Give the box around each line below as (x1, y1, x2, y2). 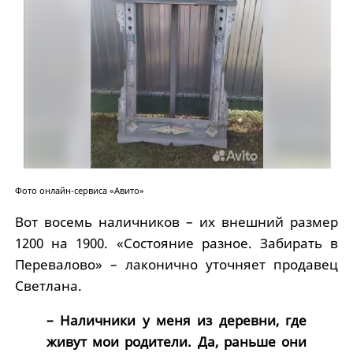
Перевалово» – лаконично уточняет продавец (14, 255, 339, 273)
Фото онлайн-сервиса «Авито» (14, 184, 144, 196)
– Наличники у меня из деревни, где (46, 310, 307, 329)
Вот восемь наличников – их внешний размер (14, 212, 339, 231)
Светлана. (14, 276, 82, 295)
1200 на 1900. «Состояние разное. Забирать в (14, 233, 339, 252)
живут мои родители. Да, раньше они (46, 332, 307, 351)
